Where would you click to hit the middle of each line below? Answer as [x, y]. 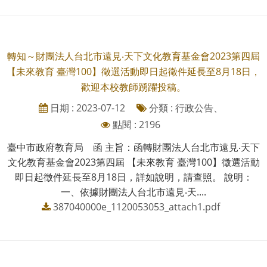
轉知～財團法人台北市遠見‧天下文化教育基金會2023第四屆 [133, 56]
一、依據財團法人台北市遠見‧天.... [133, 192]
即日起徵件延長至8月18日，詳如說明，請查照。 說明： [133, 177]
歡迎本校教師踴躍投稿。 [133, 87]
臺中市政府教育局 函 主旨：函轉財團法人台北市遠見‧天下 [133, 147]
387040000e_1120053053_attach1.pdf [136, 207]
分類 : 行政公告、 [184, 108]
